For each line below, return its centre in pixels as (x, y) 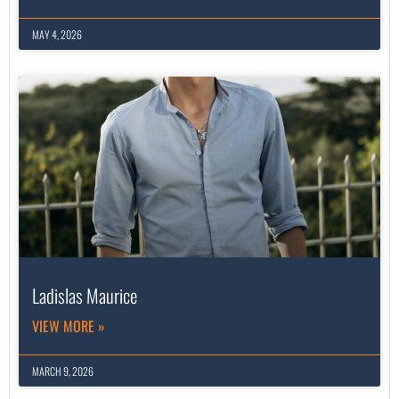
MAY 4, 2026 (57, 35)
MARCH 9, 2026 (63, 371)
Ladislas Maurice (85, 296)
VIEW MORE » (69, 326)
